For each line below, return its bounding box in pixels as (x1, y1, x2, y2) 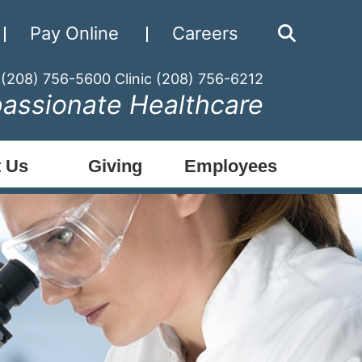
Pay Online (29, 23, 119, 44)
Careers (171, 23, 238, 44)
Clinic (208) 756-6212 (114, 70, 263, 87)
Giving (88, 155, 142, 176)
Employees (184, 155, 277, 176)
